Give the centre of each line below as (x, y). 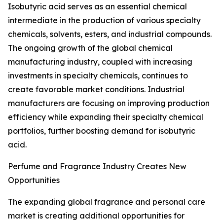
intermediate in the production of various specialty (104, 20)
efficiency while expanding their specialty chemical (106, 117)
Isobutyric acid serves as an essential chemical (97, 7)
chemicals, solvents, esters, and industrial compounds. (110, 34)
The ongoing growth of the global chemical (90, 48)
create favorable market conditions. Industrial (96, 90)
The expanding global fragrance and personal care (107, 202)
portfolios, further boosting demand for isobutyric (102, 131)
